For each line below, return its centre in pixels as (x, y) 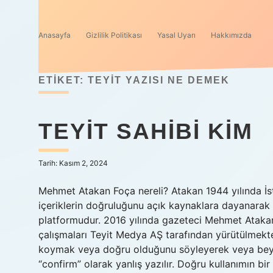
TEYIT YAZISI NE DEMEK (159, 80)
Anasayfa (55, 35)
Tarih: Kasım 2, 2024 (73, 163)
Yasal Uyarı (176, 35)
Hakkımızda (231, 35)
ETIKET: (63, 80)
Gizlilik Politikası (114, 35)
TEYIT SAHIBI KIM (146, 131)
